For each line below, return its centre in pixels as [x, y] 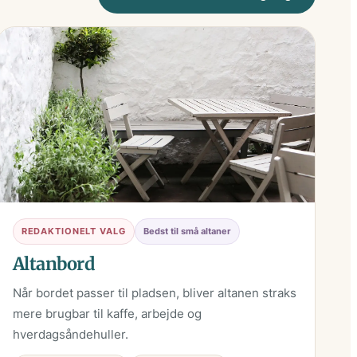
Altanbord [54, 264]
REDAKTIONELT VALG [73, 231]
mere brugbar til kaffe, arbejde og [107, 314]
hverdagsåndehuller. [70, 335]
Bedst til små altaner [187, 231]
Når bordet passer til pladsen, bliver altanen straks [154, 293]
